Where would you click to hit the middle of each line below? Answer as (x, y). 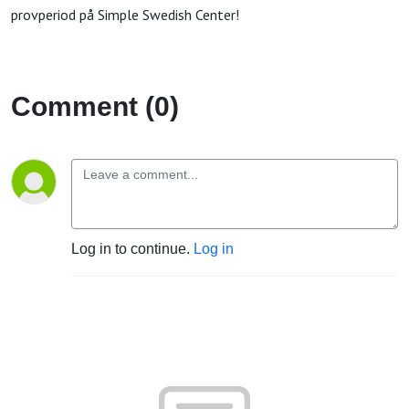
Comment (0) (95, 106)
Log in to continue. (132, 249)
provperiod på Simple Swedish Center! (125, 15)
